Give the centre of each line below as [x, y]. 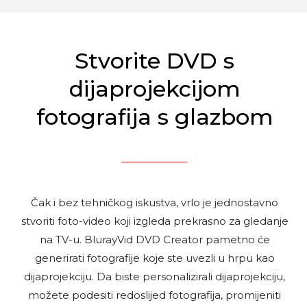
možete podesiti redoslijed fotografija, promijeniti [155, 295]
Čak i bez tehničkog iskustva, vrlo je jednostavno [155, 202]
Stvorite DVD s [155, 60]
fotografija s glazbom [155, 116]
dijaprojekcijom [155, 88]
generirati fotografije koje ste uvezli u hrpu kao [155, 258]
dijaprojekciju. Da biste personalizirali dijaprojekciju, [155, 276]
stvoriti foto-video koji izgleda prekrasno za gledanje [155, 221]
